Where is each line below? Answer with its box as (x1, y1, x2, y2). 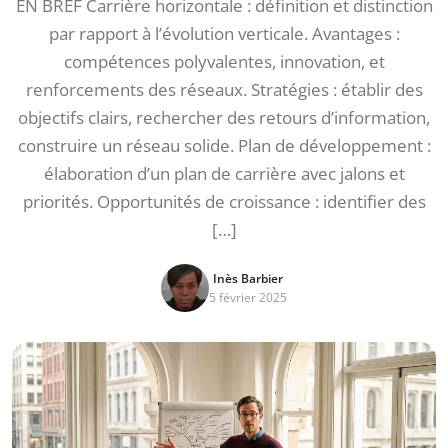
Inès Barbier (213, 270, 283, 287)
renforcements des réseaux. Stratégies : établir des (25, 78, 423, 101)
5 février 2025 (209, 289, 287, 306)
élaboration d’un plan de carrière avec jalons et (43, 162, 405, 185)
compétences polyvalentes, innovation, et (63, 50, 385, 73)
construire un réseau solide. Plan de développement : (17, 134, 431, 157)
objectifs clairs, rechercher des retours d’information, (18, 106, 430, 129)
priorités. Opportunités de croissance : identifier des (22, 190, 426, 213)
